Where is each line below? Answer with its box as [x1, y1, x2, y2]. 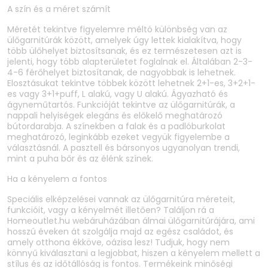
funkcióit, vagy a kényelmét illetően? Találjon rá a [7, 204, 214, 217]
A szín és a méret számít [7, 3, 111, 16]
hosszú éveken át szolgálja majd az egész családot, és [7, 226, 233, 238]
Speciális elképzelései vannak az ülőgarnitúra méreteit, [7, 193, 235, 206]
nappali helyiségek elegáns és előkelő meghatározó [7, 109, 223, 122]
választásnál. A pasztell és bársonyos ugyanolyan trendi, [7, 142, 240, 154]
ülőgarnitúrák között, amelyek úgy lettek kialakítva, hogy [7, 34, 242, 47]
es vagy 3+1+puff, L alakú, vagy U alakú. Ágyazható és [7, 88, 228, 100]
